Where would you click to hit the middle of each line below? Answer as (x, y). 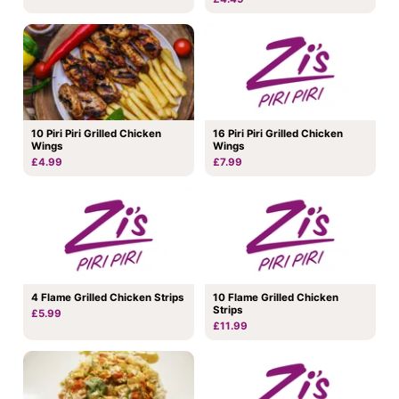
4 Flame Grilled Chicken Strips (107, 297)
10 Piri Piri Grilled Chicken (96, 134)
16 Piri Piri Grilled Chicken (278, 134)
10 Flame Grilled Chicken (276, 297)
